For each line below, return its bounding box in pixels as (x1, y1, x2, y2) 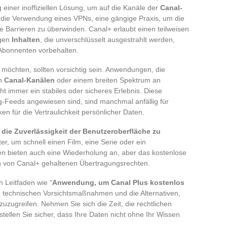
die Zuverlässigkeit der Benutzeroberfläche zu (2, 127, 161, 135)
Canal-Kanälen (4, 75, 55, 84)
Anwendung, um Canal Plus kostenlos (52, 178, 184, 186)
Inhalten (12, 35, 40, 44)
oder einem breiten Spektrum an (55, 75, 161, 84)
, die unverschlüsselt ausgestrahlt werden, (40, 35, 175, 44)
